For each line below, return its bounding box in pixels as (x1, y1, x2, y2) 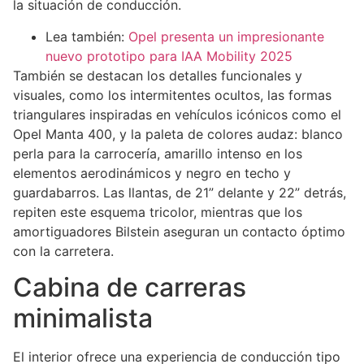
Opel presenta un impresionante (128, 28, 324, 45)
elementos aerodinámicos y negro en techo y (13, 164, 291, 181)
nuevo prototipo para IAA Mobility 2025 (45, 47, 292, 64)
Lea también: (45, 28, 128, 45)
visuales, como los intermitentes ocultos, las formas (13, 86, 331, 103)
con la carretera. (13, 242, 114, 259)
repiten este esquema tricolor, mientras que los (13, 203, 302, 220)
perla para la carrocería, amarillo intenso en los (13, 145, 302, 162)
